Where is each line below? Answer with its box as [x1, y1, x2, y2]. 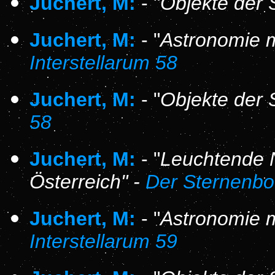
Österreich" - [29, 171, 145, 193]
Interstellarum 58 [29, 52, 177, 74]
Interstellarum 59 [29, 230, 177, 252]
